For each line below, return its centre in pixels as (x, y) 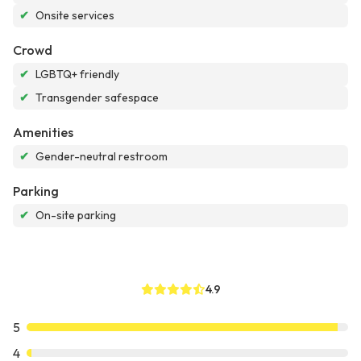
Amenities (43, 133)
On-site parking (76, 216)
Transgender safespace (97, 98)
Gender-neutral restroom (102, 157)
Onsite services (75, 16)
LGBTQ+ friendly (77, 75)
